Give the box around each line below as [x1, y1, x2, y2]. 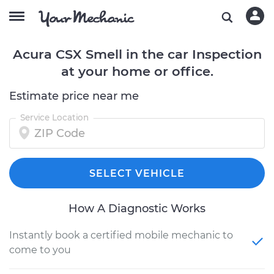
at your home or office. [61, 64, 213, 79]
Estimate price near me [9, 89, 139, 103]
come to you [9, 244, 71, 256]
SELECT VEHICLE [89, 168, 185, 179]
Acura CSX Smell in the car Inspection [12, 46, 262, 62]
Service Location [20, 112, 89, 123]
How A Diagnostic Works [68, 202, 206, 215]
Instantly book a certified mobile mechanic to [9, 229, 233, 241]
